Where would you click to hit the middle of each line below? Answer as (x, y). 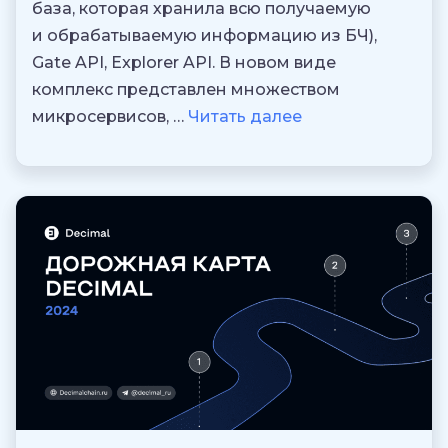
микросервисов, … (110, 117)
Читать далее (245, 117)
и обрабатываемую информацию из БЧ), (204, 36)
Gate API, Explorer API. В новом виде (184, 63)
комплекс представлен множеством (186, 90)
